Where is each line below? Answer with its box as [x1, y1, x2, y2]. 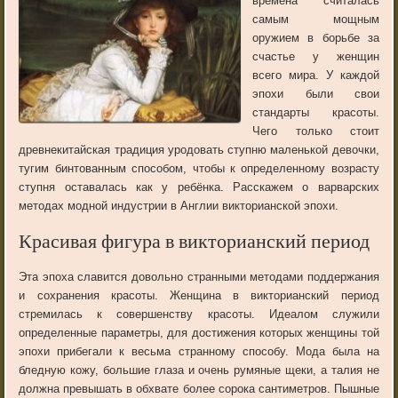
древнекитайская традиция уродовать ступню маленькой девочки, [19, 143, 379, 157]
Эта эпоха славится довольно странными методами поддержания [19, 270, 379, 284]
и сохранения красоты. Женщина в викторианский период [19, 289, 379, 303]
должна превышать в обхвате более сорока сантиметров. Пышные [19, 382, 379, 396]
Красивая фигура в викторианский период [19, 229, 370, 259]
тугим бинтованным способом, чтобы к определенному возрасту [19, 162, 379, 176]
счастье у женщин [252, 50, 379, 64]
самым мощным [252, 12, 379, 27]
